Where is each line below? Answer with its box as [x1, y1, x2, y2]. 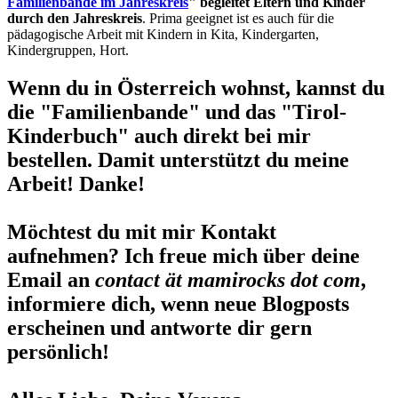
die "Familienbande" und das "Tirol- [7, 99, 346, 123]
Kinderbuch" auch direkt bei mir [7, 123, 311, 147]
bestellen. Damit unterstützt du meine [7, 147, 349, 171]
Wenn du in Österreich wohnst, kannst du [7, 76, 385, 99]
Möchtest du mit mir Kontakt [7, 219, 276, 243]
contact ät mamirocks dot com [90, 267, 361, 291]
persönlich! [7, 339, 109, 363]
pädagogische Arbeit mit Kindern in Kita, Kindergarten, [7, 26, 319, 42]
